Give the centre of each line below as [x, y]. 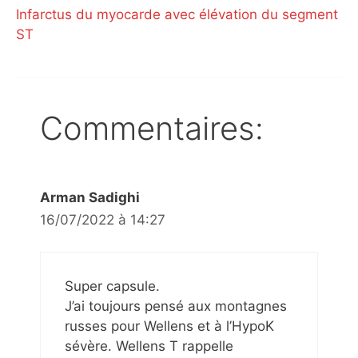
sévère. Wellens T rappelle [149, 346]
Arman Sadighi [90, 197]
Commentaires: [152, 128]
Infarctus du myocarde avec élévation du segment [177, 14]
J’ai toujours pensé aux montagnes [176, 306]
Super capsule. [112, 286]
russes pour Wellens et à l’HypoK [169, 326]
